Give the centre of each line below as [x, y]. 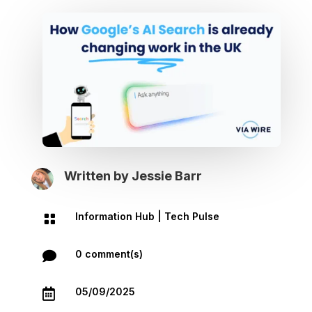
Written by [97, 175]
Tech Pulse [192, 216]
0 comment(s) [109, 253]
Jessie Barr [166, 175]
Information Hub [115, 216]
